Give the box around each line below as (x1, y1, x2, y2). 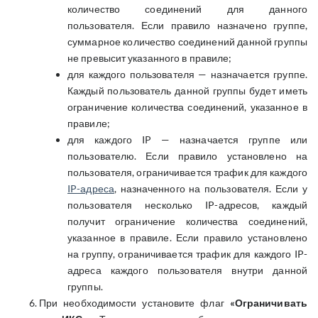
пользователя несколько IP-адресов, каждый (67, 199, 307, 211)
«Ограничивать (229, 297, 307, 309)
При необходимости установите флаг (39, 297, 230, 309)
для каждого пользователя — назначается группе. (67, 68, 307, 80)
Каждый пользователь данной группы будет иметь (67, 84, 307, 97)
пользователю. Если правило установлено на (67, 150, 307, 162)
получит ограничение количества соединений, (67, 215, 307, 227)
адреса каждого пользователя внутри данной (67, 264, 307, 276)
